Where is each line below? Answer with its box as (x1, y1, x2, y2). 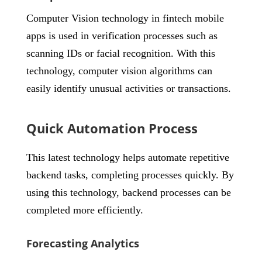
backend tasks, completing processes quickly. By (26, 169, 234, 181)
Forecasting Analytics (26, 236, 139, 250)
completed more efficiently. (26, 204, 143, 216)
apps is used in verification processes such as (26, 30, 218, 42)
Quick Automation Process (26, 119, 198, 137)
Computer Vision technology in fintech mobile (26, 12, 224, 24)
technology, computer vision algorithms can (26, 65, 212, 77)
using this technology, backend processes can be (26, 187, 231, 198)
